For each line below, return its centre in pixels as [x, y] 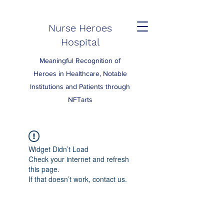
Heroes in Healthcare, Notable [80, 73]
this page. [44, 169]
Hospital [80, 42]
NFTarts [80, 99]
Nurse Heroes [80, 28]
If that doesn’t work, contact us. [78, 179]
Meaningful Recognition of [80, 60]
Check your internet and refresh [79, 159]
